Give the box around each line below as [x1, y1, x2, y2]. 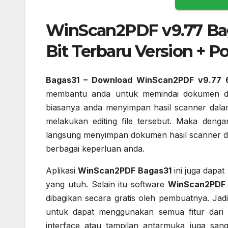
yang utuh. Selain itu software [46, 179, 168, 189]
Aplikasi [46, 165, 78, 176]
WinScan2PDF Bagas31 [78, 165, 172, 176]
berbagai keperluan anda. [46, 143, 145, 154]
